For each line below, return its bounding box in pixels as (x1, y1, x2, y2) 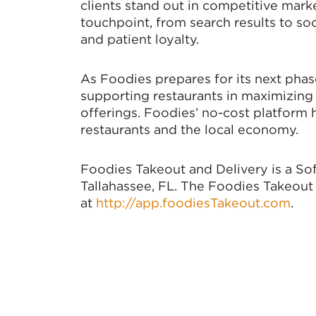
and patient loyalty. (80, 32, 199, 47)
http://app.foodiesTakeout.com (96, 195, 291, 210)
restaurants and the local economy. (80, 122, 298, 137)
